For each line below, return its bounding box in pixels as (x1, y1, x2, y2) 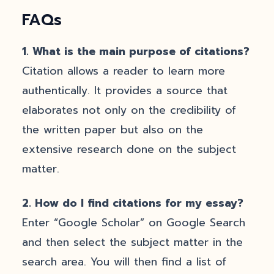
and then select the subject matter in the (22, 234, 243, 250)
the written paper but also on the (22, 122, 203, 138)
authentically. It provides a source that (22, 83, 228, 98)
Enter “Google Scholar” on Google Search (22, 215, 245, 231)
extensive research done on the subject (22, 141, 236, 157)
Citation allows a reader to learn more (22, 63, 225, 79)
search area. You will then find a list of (22, 254, 226, 270)
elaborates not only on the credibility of (22, 102, 236, 118)
